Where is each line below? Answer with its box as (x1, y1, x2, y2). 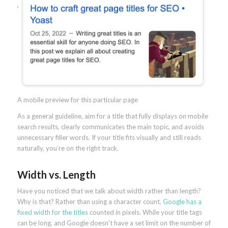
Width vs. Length (17, 168, 96, 181)
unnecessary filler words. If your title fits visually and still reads (17, 133, 201, 142)
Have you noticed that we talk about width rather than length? (17, 187, 201, 195)
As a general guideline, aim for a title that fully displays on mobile (17, 112, 208, 121)
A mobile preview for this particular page (17, 96, 138, 104)
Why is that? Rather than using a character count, (17, 197, 163, 206)
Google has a (162, 197, 202, 206)
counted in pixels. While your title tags (88, 208, 202, 217)
